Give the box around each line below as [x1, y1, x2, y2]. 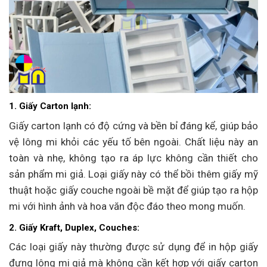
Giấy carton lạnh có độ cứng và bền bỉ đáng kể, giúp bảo [9, 119, 258, 132]
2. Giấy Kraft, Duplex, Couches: [9, 222, 139, 233]
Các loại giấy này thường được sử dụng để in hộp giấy [9, 241, 258, 253]
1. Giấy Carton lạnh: [9, 101, 91, 112]
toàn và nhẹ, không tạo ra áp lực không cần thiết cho [9, 151, 258, 164]
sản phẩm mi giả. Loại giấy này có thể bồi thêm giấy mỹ [9, 167, 258, 180]
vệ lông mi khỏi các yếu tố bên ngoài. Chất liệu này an [9, 135, 258, 148]
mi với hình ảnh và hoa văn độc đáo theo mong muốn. [9, 200, 246, 212]
